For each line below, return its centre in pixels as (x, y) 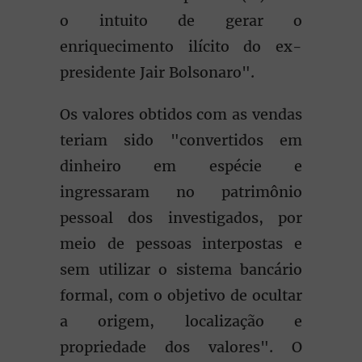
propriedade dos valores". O (181, 347)
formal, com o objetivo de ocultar (181, 295)
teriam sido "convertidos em (181, 140)
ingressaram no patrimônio (181, 192)
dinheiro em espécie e (181, 166)
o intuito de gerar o (181, 21)
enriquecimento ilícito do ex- (181, 46)
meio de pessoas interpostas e (181, 244)
